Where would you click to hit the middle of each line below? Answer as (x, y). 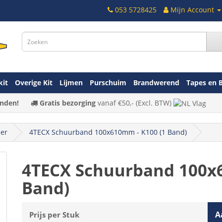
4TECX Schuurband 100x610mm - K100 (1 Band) (108, 132)
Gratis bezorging (67, 103)
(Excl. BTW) (153, 103)
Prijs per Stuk (54, 214)
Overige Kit (34, 82)
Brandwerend (156, 82)
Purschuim (108, 82)
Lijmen (71, 82)
